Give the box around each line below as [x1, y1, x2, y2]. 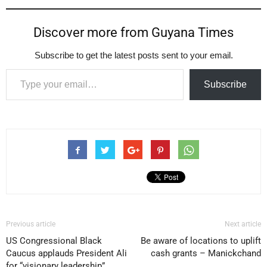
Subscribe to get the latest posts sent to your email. [34, 50, 233, 61]
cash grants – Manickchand [151, 248, 261, 259]
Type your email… [5, 63, 35, 74]
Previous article [6, 220, 55, 229]
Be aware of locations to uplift [141, 235, 261, 247]
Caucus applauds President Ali [6, 248, 127, 259]
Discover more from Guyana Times [33, 25, 234, 41]
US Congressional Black [6, 235, 102, 247]
